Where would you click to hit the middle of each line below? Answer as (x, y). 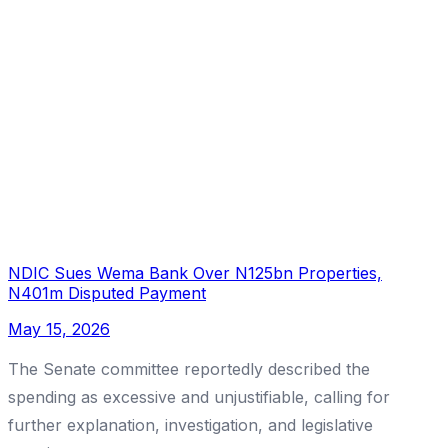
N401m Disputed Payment (107, 293)
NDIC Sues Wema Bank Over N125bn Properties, (195, 273)
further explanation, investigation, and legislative (190, 425)
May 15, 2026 (59, 329)
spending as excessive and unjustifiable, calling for (199, 397)
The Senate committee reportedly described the (189, 369)
